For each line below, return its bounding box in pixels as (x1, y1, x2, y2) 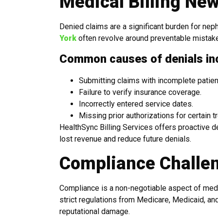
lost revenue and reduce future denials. (59, 134, 191, 144)
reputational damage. (59, 206, 130, 216)
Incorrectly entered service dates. (79, 99, 193, 109)
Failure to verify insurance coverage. (79, 88, 201, 97)
